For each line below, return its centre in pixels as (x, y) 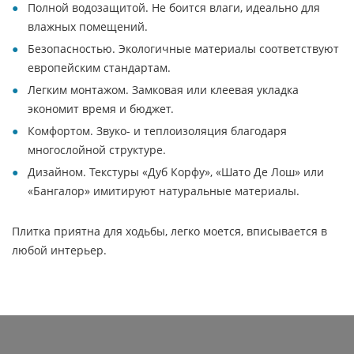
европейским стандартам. (99, 68)
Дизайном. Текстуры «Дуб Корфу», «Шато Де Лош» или (176, 172)
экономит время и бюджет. (101, 109)
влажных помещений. (88, 26)
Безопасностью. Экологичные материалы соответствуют (183, 49)
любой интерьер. (59, 250)
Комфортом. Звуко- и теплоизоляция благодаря (157, 131)
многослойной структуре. (97, 150)
